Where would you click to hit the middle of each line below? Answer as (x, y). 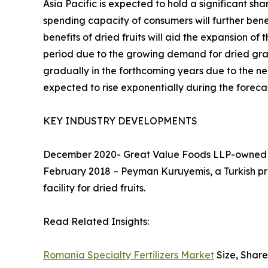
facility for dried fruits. (94, 188)
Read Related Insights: (96, 222)
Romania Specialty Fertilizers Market (129, 255)
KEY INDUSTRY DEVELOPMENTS (120, 121)
